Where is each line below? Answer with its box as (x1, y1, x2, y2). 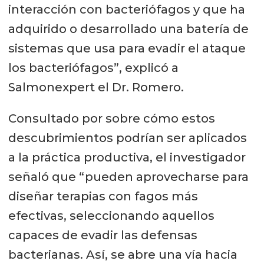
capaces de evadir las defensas (8, 227, 197, 242)
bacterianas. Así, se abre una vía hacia (8, 247, 237, 262)
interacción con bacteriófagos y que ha (8, 2, 245, 16)
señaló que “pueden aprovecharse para (8, 169, 249, 184)
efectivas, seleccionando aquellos (8, 208, 214, 223)
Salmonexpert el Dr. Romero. (8, 80, 184, 94)
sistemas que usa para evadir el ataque (8, 41, 246, 55)
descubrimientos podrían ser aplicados (8, 130, 247, 145)
